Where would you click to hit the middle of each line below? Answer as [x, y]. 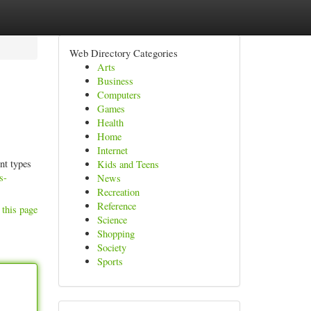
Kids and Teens [128, 164]
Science [112, 220]
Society [111, 247]
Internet [112, 150]
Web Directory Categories [123, 53]
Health [110, 123]
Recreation [118, 192]
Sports [110, 261]
